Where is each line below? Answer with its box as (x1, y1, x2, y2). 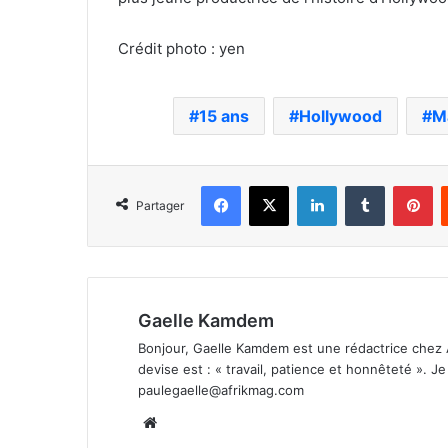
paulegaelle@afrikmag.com (138, 381, 304, 398)
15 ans (198, 105, 249, 126)
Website (161, 411, 218, 431)
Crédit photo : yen (118, 38, 245, 58)
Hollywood (298, 105, 382, 126)
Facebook (240, 176, 301, 193)
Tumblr (384, 176, 426, 193)
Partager (136, 197, 184, 213)
